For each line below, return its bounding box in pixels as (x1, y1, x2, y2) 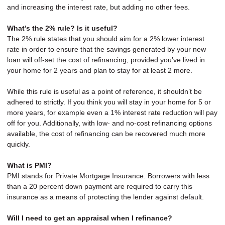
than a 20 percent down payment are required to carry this (7, 182, 192, 191)
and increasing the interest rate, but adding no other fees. (7, 3, 190, 12)
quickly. (7, 140, 30, 149)
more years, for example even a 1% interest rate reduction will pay (7, 108, 217, 117)
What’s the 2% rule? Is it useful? (7, 24, 118, 33)
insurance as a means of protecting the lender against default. (7, 193, 204, 201)
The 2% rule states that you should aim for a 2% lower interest (7, 35, 204, 43)
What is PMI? (7, 161, 52, 170)
